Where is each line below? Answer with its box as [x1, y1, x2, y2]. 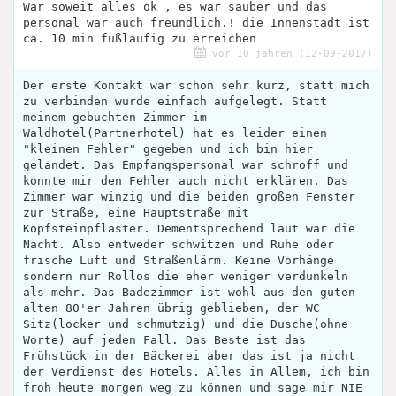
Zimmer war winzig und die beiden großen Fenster [23, 190, 355, 204]
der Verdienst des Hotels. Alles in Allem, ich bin [23, 365, 369, 379]
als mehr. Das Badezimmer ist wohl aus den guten [23, 286, 355, 300]
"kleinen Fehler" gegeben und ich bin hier [23, 142, 313, 156]
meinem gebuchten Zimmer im [23, 110, 207, 125]
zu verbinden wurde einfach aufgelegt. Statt [23, 95, 327, 109]
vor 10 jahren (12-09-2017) [206, 48, 373, 60]
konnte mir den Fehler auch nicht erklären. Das [23, 174, 348, 188]
